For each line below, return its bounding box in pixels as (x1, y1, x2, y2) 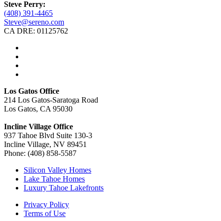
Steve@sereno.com (4, 17, 64, 26)
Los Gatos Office (4, 86, 59, 95)
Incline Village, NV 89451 (4, 140, 87, 148)
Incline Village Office (4, 122, 73, 131)
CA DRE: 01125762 (4, 26, 68, 35)
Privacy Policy (24, 200, 69, 209)
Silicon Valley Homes (24, 165, 91, 174)
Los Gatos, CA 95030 (4, 104, 73, 113)
